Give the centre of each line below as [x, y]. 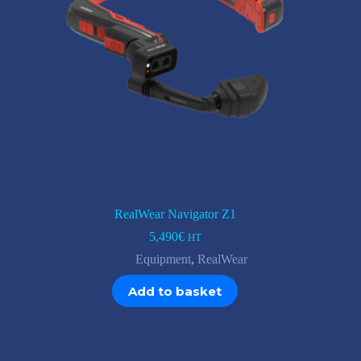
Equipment [163, 259]
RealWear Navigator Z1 [175, 214]
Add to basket [175, 291]
